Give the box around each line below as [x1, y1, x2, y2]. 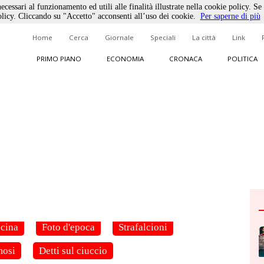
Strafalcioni [118, 221, 167, 233]
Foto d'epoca [42, 221, 95, 233]
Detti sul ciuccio [39, 245, 107, 256]
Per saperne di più [200, 12, 260, 21]
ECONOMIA [106, 54, 144, 63]
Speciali [150, 33, 176, 42]
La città [192, 33, 216, 42]
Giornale [105, 33, 134, 42]
